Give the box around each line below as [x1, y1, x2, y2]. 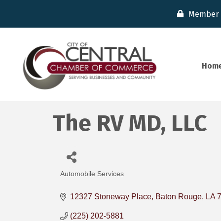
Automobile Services [60, 170, 124, 178]
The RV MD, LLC [53, 110, 207, 137]
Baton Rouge [155, 192, 202, 201]
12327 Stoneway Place [70, 192, 151, 201]
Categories [60, 175, 110, 187]
